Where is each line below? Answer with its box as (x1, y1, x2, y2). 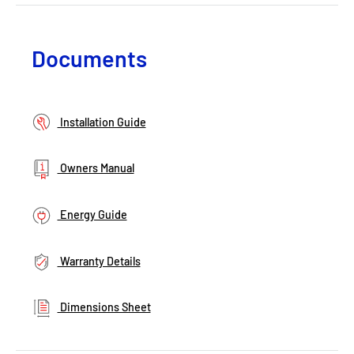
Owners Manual (57, 161, 134, 175)
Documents (32, 43, 147, 72)
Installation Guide (57, 115, 146, 129)
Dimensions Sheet (57, 300, 151, 314)
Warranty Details (57, 254, 141, 268)
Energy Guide (57, 208, 127, 222)
